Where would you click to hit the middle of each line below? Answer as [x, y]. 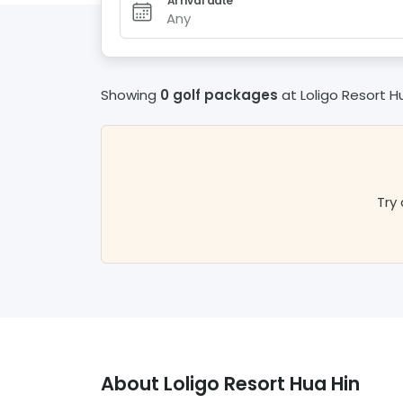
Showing [129, 95]
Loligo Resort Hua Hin [262, 384]
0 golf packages [219, 95]
